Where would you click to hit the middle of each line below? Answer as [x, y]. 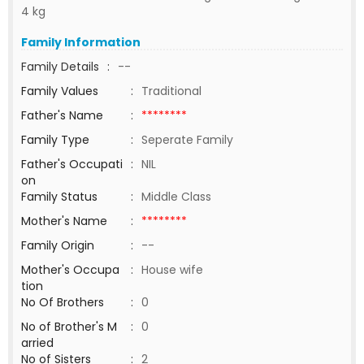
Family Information [81, 42]
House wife [175, 270]
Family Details [60, 67]
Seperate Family [187, 140]
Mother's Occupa [70, 270]
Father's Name [62, 115]
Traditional [171, 91]
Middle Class [176, 197]
